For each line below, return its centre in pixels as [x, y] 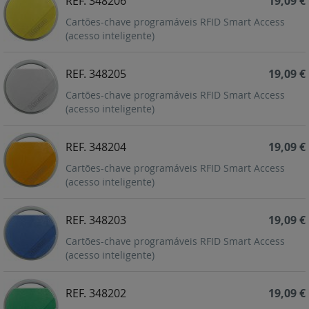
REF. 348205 [96, 74]
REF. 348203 [96, 220]
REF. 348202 [96, 293]
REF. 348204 [96, 147]
